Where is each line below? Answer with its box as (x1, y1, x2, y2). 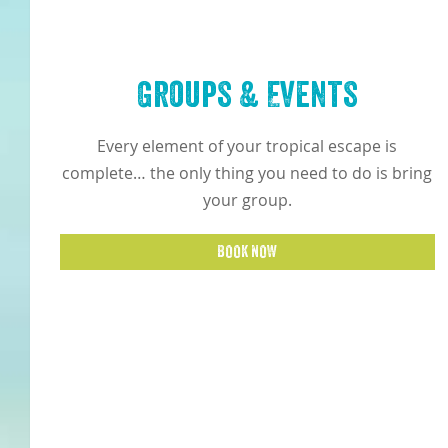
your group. (202, 190, 292, 212)
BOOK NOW (217, 244, 278, 261)
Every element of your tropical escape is (97, 136, 398, 158)
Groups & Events (136, 77, 358, 114)
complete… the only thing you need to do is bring (62, 163, 433, 185)
